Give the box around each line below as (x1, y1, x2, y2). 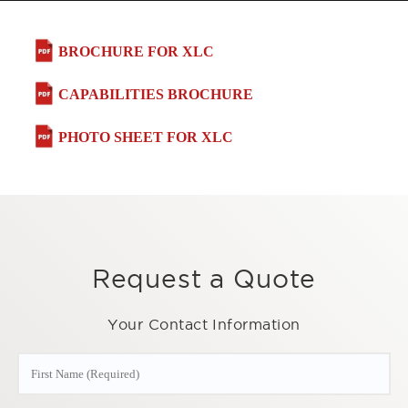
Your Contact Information (107, 316, 301, 333)
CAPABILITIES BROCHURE (58, 87, 253, 103)
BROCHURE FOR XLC (58, 44, 214, 60)
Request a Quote (91, 264, 317, 292)
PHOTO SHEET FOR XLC (58, 129, 233, 146)
